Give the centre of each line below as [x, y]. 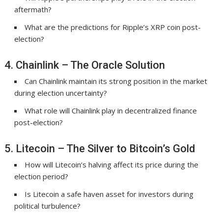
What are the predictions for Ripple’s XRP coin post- [113, 27]
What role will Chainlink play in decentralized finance [111, 111]
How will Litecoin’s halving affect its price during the [112, 165]
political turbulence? [48, 206]
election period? [41, 177]
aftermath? [33, 10]
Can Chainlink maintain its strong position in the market [116, 81]
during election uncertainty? [61, 93]
